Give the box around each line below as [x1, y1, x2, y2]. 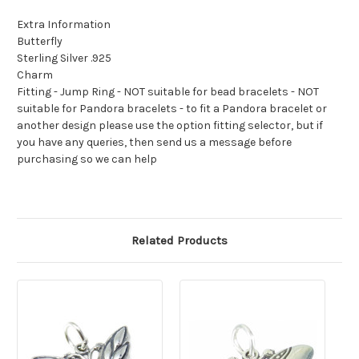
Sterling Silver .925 [17, 51, 111, 66]
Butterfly [17, 34, 63, 49]
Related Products [131, 233, 228, 248]
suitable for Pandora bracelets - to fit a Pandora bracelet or [17, 102, 327, 116]
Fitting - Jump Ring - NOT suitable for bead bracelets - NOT [17, 85, 319, 99]
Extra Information [17, 18, 111, 32]
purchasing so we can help [17, 152, 157, 167]
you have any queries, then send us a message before [17, 135, 292, 150]
